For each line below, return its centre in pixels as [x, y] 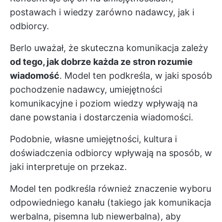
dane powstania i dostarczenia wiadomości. [102, 117]
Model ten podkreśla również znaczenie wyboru [111, 189]
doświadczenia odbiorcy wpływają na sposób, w [111, 153]
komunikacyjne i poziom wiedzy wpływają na [104, 103]
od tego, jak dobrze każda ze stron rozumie [101, 62]
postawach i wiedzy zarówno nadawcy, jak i [102, 12]
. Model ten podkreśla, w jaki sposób [136, 76]
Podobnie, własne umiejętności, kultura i [93, 139]
